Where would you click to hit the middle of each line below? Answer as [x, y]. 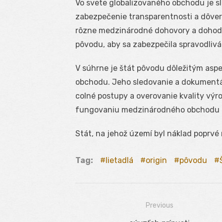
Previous [159, 206]
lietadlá [119, 161]
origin [156, 161]
